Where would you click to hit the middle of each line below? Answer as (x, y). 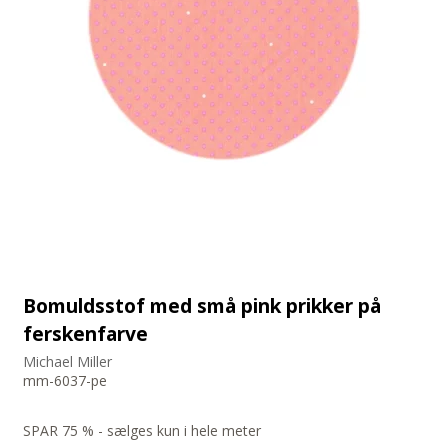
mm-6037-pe (65, 381)
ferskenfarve (86, 334)
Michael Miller (68, 362)
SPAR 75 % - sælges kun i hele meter (142, 431)
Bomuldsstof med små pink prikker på (202, 306)
